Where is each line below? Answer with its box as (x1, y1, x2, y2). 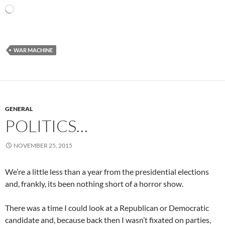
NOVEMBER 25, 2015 (14, 142, 72, 149)
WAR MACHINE (14, 47, 53, 53)
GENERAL (5, 105, 33, 113)
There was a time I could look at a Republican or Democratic (5, 203, 209, 212)
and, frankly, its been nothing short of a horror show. (5, 179, 183, 188)
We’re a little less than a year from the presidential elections (5, 167, 209, 176)
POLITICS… (5, 116, 88, 136)
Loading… (14, 5, 39, 12)
